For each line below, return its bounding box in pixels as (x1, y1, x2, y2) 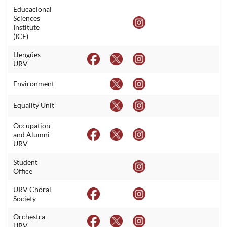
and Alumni (13, 130, 50, 139)
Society (13, 194, 36, 203)
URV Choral (13, 184, 51, 194)
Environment (13, 79, 54, 88)
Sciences (13, 13, 40, 22)
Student (13, 157, 37, 166)
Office (13, 166, 32, 175)
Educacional (13, 4, 52, 13)
